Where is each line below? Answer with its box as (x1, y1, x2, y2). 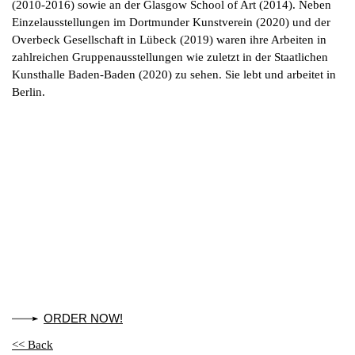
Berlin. (12, 85, 45, 98)
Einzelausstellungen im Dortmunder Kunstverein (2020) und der (12, 15, 330, 29)
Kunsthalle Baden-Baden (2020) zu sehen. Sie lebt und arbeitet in (12, 67, 336, 81)
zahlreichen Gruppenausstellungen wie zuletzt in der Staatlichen (12, 50, 328, 63)
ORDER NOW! (44, 311, 123, 326)
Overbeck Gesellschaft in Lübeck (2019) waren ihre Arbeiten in (12, 32, 326, 46)
